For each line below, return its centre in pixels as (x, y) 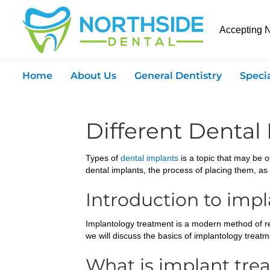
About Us (93, 76)
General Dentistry (178, 76)
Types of (103, 158)
